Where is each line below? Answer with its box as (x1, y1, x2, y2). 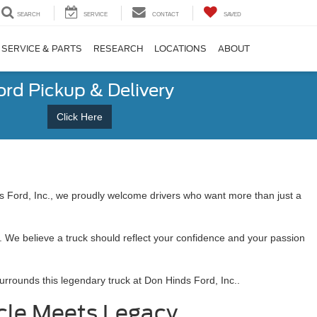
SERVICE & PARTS (1, 43, 82, 54)
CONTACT (152, 11, 179, 18)
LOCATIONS (154, 43, 207, 54)
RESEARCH (93, 43, 143, 54)
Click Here (56, 111, 103, 122)
